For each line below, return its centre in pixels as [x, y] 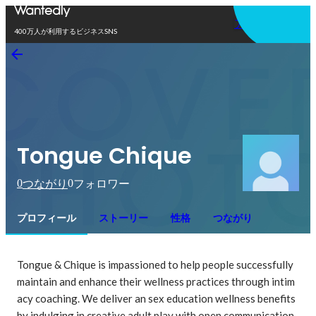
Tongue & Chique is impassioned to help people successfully [155, 265]
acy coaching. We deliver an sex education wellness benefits [156, 298]
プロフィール [47, 218]
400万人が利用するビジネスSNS [66, 31]
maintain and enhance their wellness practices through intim [156, 281]
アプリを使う [268, 24]
